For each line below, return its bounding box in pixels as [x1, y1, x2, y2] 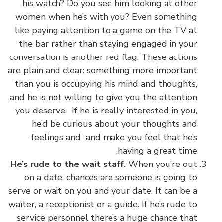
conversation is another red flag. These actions [9, 51, 197, 63]
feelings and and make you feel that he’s [31, 131, 197, 143]
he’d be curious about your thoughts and [32, 117, 197, 130]
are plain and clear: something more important [8, 64, 197, 76]
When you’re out [128, 158, 197, 170]
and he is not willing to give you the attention [10, 91, 197, 103]
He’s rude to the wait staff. [10, 158, 128, 170]
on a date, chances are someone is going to [24, 171, 197, 183]
